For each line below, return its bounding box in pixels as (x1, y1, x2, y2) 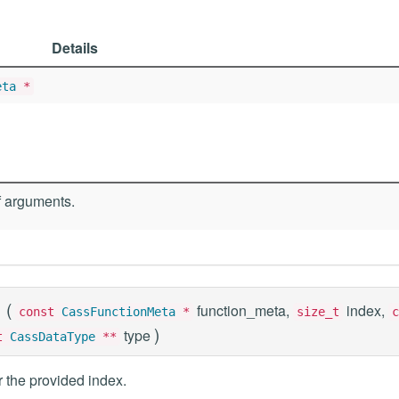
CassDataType (10, 330, 95, 344)
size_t (297, 305, 339, 319)
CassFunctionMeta (61, 305, 175, 319)
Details (52, 37, 98, 58)
